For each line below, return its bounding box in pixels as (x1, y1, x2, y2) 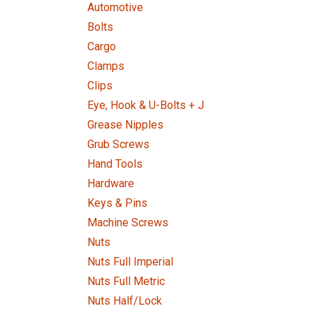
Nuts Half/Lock (87, 294, 162, 307)
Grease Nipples (87, 118, 163, 131)
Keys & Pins (87, 196, 147, 210)
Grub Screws (87, 138, 150, 151)
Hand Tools (87, 157, 143, 170)
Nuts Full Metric (87, 275, 165, 288)
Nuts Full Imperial (87, 255, 173, 268)
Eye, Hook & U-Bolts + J (87, 99, 204, 112)
